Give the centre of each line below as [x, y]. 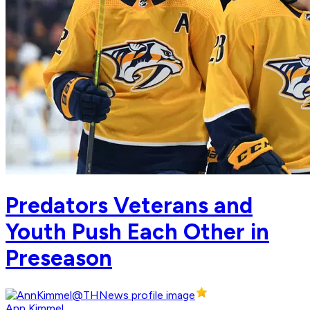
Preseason [59, 258]
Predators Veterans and [129, 205]
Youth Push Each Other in [137, 231]
